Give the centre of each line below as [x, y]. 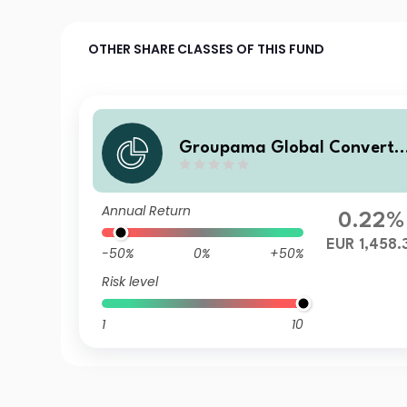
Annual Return [147, 211]
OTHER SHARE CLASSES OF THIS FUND [207, 49]
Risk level [130, 282]
